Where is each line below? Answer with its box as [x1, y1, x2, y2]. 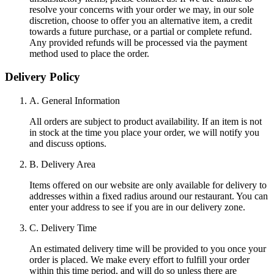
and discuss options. [29, 138, 106, 149]
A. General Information [29, 95, 120, 106]
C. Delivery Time [29, 223, 97, 233]
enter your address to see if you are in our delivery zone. [29, 202, 245, 212]
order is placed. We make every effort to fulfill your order [29, 254, 250, 265]
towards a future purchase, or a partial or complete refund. [29, 26, 252, 37]
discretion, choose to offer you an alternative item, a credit [29, 15, 252, 26]
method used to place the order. [29, 48, 149, 59]
